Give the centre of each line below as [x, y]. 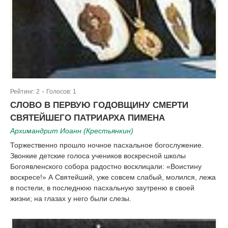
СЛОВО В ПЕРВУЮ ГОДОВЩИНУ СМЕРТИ [99, 105]
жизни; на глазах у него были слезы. [71, 199]
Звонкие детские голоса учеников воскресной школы [98, 156]
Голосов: [59, 92]
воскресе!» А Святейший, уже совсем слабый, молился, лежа [113, 177]
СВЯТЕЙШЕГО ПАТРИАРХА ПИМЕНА [88, 118]
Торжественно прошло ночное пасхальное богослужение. [107, 145]
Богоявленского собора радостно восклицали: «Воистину [106, 167]
